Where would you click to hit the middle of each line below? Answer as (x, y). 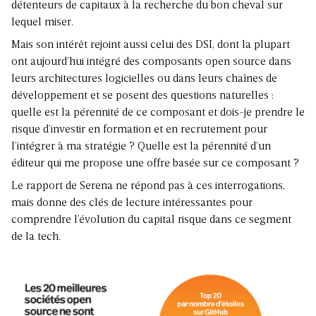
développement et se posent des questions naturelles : (142, 96)
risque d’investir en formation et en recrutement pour (139, 130)
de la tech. (36, 237)
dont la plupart (254, 45)
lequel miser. (42, 23)
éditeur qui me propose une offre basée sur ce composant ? (155, 164)
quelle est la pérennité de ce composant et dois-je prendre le (158, 113)
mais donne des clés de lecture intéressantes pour (132, 203)
